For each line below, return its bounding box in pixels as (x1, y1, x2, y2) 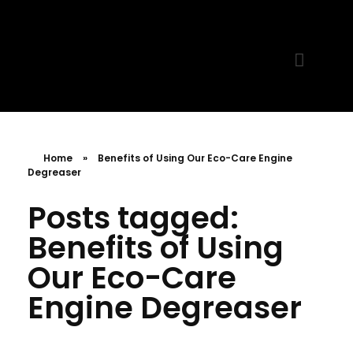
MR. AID (50, 102, 69, 124)
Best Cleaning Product (42, 105, 53, 117)
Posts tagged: (28, 197, 239, 239)
